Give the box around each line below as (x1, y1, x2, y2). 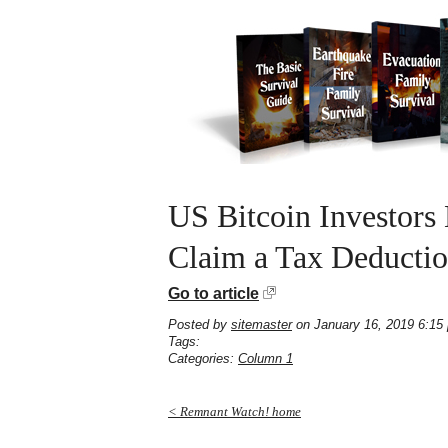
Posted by (168, 317, 231, 332)
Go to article (168, 285, 259, 302)
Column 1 (238, 351, 293, 366)
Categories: (168, 351, 238, 366)
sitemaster (231, 317, 292, 332)
